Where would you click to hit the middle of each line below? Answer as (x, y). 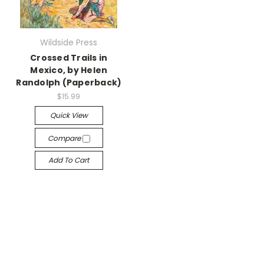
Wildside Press (69, 43)
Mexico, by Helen (69, 70)
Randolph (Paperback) (69, 83)
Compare (65, 138)
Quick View (69, 115)
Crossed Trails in (69, 58)
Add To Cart (69, 160)
